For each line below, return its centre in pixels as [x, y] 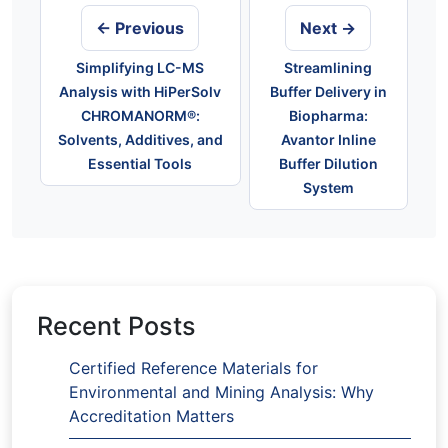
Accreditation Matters [151, 416]
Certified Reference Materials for [193, 368]
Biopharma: [328, 116]
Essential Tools [140, 164]
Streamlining [328, 68]
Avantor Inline [328, 140]
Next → [328, 28]
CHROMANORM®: [140, 116]
